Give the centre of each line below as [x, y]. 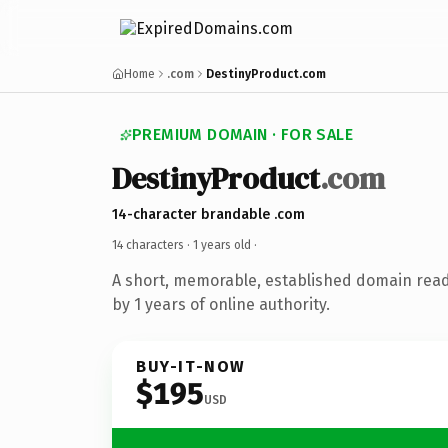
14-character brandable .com [208, 214]
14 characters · [152, 244]
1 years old [222, 244]
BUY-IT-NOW [191, 366]
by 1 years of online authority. [221, 304]
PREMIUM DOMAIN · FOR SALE [242, 134]
